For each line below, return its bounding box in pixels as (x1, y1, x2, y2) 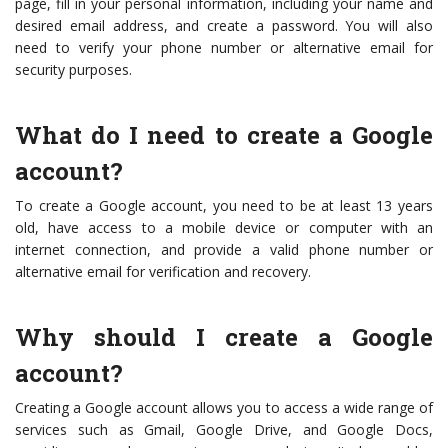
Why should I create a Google (15, 321, 433, 354)
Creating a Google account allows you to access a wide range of (15, 398, 433, 418)
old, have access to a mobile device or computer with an (15, 218, 433, 238)
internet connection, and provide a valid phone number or (15, 240, 433, 260)
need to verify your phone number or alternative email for (15, 38, 433, 58)
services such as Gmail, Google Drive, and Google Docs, (15, 420, 433, 440)
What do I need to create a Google (15, 119, 433, 152)
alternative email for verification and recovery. (15, 262, 311, 282)
